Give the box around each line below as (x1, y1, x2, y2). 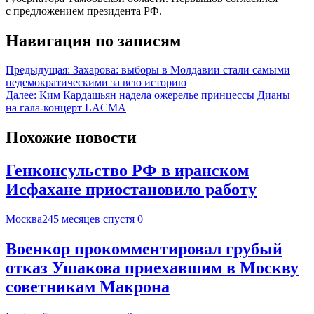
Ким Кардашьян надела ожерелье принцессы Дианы (39, 89, 290, 102)
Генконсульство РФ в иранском (6, 161, 249, 180)
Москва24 (6, 213, 53, 226)
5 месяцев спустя (53, 213, 135, 226)
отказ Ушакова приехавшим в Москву (6, 259, 299, 278)
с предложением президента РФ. (6, 4, 162, 17)
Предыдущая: (6, 64, 70, 76)
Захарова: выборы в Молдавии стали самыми (73, 64, 290, 76)
